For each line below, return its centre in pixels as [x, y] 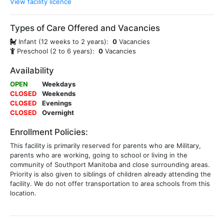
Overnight [58, 112]
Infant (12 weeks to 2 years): [64, 41]
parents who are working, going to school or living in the [99, 155]
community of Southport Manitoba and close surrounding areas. [110, 164]
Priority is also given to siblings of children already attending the [110, 174]
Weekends [59, 93]
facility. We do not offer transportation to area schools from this [110, 183]
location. [23, 193]
